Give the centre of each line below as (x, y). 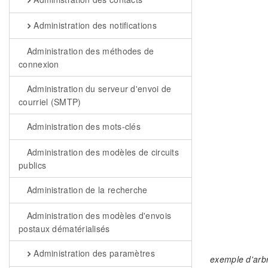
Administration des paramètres (93, 253)
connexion (39, 64)
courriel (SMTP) (50, 102)
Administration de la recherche (86, 190)
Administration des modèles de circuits (102, 152)
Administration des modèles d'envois (98, 215)
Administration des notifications (94, 25)
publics (33, 165)
